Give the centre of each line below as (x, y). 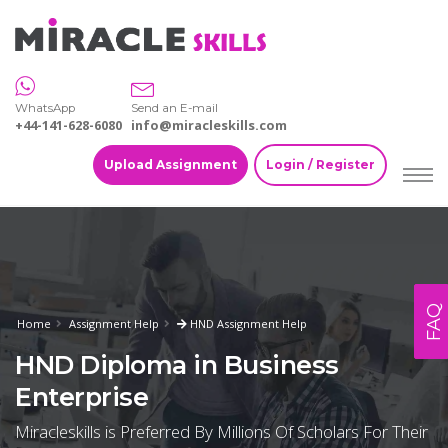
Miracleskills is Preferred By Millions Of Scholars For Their (221, 432)
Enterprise (81, 397)
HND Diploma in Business (177, 365)
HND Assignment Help (247, 324)
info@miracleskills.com (209, 125)
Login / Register (320, 165)
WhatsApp (45, 108)
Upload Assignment (170, 165)
